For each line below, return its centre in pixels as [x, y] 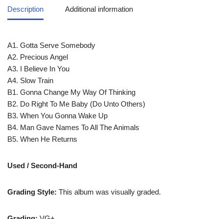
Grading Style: [33, 192]
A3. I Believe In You [38, 68]
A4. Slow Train [30, 80]
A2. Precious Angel [38, 57]
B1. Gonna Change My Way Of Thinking [71, 92]
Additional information [99, 9]
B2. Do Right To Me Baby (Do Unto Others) [76, 104]
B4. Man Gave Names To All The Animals [73, 127]
